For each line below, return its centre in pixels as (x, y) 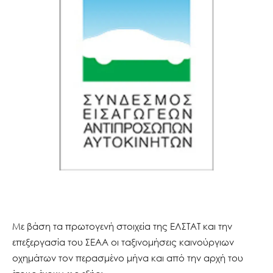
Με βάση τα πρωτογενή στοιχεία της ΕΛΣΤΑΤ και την (122, 226)
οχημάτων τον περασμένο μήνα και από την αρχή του (128, 257)
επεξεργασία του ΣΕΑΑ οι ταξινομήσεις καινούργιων (123, 242)
